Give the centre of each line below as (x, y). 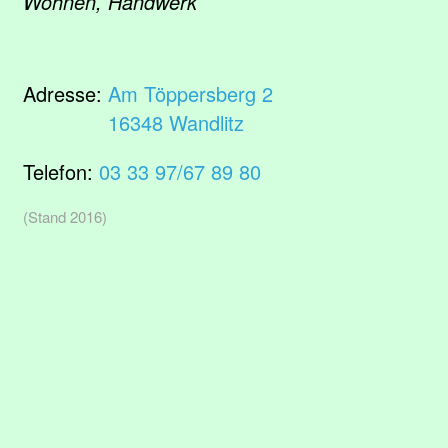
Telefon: (61, 171)
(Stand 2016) (65, 216)
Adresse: (65, 93)
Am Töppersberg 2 (190, 93)
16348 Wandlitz (176, 122)
